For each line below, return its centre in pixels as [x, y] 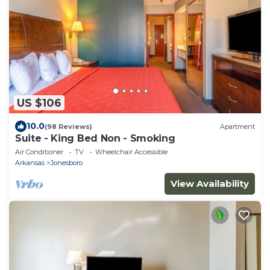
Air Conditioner [39, 152]
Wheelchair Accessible [131, 152]
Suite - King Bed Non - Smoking [95, 139]
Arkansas [30, 163]
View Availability [210, 184]
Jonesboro [67, 163]
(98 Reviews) [68, 126]
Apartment [237, 126]
